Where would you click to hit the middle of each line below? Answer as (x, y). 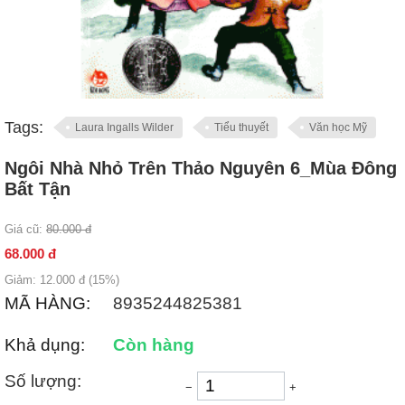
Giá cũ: (24, 229)
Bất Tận (38, 188)
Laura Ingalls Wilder (124, 127)
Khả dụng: (45, 344)
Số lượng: (43, 381)
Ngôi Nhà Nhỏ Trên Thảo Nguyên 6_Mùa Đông (201, 168)
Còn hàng (154, 344)
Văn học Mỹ (338, 127)
